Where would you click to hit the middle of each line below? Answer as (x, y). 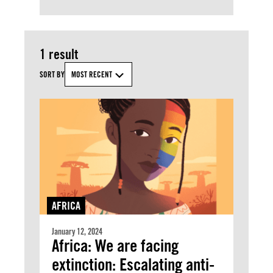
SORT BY (52, 74)
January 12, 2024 (77, 232)
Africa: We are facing (115, 246)
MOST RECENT (92, 74)
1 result (59, 54)
